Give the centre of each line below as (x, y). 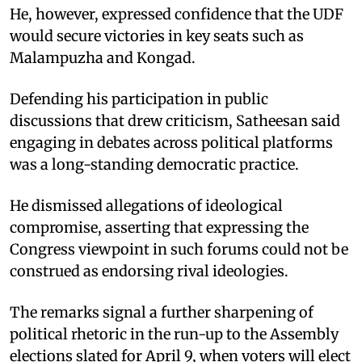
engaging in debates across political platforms (171, 142)
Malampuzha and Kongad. (103, 57)
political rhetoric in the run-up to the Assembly (174, 334)
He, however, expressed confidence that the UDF (177, 14)
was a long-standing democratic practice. (154, 164)
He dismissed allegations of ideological (146, 205)
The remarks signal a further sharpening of (162, 312)
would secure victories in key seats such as (157, 36)
